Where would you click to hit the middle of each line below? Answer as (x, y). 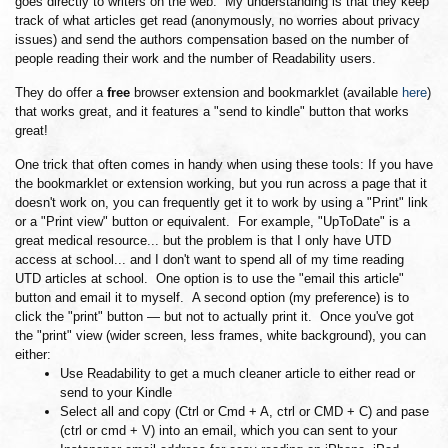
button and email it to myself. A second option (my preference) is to (212, 297)
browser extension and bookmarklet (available (266, 92)
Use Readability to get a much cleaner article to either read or (237, 373)
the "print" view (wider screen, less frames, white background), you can (220, 335)
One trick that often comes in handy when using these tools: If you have (224, 164)
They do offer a (61, 92)
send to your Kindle (116, 392)
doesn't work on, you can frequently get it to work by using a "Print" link (221, 202)
